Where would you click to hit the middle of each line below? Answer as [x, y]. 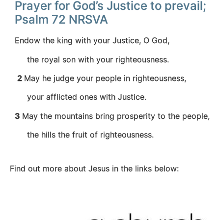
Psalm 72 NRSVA [61, 20]
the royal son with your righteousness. [92, 59]
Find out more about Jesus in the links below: [94, 168]
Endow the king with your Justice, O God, [92, 41]
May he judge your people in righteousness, [105, 78]
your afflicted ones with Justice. [81, 97]
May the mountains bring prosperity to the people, [116, 116]
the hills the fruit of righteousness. [84, 135]
